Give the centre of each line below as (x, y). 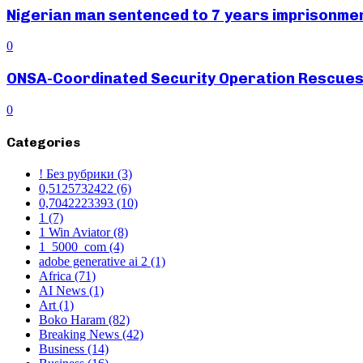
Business (63, 349)
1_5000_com (74, 247)
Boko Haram (74, 320)
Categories (43, 143)
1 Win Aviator (76, 233)
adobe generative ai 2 (95, 262)
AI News (64, 291)
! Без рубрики (78, 174)
